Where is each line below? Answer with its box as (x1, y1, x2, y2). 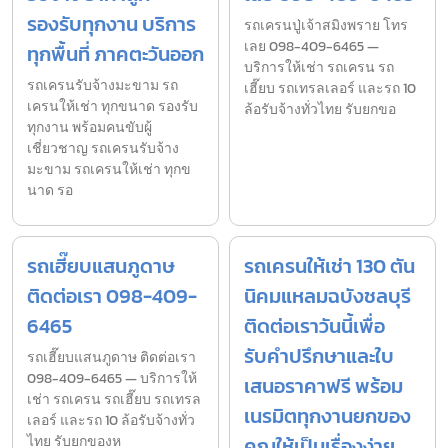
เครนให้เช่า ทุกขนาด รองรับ (27, 95, 198, 117)
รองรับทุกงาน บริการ (27, 8, 196, 39)
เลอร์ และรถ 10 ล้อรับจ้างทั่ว (27, 409, 195, 431)
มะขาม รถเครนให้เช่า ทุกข (27, 158, 191, 180)
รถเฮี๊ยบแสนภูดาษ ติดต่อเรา (27, 346, 196, 368)
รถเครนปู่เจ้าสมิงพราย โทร (244, 14, 408, 36)
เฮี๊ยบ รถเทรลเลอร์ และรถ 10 (244, 77, 416, 99)
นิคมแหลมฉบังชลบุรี (244, 280, 411, 311)
